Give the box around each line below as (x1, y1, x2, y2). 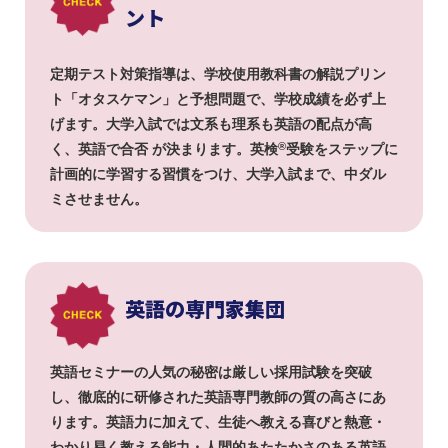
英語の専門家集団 (125, 293, 285, 323)
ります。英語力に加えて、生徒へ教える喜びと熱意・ (50, 413, 386, 430)
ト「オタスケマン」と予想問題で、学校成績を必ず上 (50, 90, 386, 107)
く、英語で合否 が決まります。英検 (50, 140, 278, 157)
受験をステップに (286, 140, 398, 157)
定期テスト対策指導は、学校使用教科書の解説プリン (50, 65, 386, 82)
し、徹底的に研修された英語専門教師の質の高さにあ (50, 388, 386, 405)
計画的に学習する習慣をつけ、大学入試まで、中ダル (50, 165, 386, 182)
